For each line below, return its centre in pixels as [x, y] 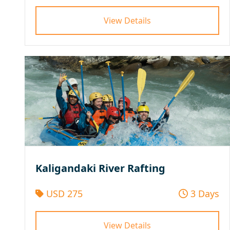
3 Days [204, 193]
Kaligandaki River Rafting [100, 168]
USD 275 [63, 193]
